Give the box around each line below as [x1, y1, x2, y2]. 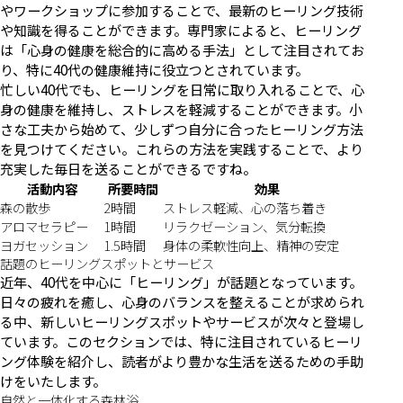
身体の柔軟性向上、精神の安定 [163, 236, 339, 255]
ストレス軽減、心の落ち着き [163, 198, 327, 218]
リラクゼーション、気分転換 [163, 217, 326, 237]
